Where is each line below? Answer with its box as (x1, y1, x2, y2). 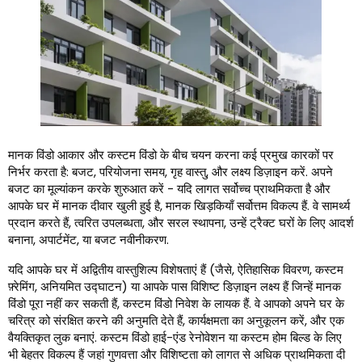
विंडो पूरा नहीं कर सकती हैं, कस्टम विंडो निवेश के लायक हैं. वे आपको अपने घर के (8, 295, 344, 313)
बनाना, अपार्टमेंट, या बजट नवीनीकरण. (8, 231, 169, 249)
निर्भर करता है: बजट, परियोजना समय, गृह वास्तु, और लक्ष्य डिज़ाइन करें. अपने (8, 163, 333, 181)
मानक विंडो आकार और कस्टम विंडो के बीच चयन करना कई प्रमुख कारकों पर (8, 146, 334, 164)
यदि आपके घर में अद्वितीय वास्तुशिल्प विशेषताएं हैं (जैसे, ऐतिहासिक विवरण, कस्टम (8, 261, 343, 279)
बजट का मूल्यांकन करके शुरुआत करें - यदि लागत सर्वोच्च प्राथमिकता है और (8, 180, 330, 198)
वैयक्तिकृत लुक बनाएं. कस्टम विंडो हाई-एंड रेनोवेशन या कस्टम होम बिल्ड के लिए (8, 329, 342, 347)
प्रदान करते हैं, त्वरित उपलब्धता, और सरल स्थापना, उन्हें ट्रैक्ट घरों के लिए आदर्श (8, 214, 354, 232)
